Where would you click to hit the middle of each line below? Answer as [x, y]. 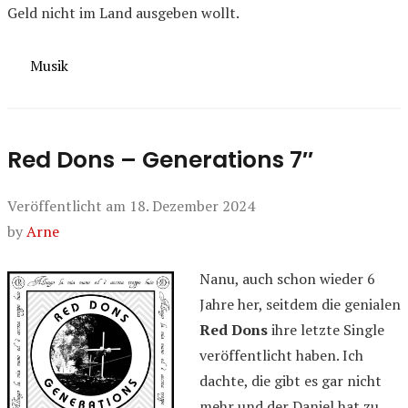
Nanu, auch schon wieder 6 [287, 278]
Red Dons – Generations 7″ [160, 160]
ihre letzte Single [326, 329]
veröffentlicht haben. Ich [281, 355]
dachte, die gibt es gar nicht [291, 380]
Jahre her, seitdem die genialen [300, 304]
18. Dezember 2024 [192, 205]
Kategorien [43, 65]
